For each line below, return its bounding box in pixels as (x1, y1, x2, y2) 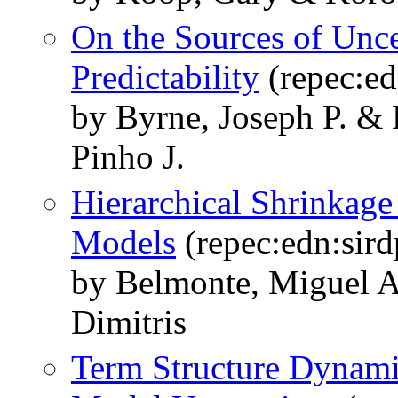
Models (71, 223, 176, 262)
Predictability (71, 58, 259, 97)
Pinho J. (71, 138, 185, 177)
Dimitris (71, 303, 187, 342)
